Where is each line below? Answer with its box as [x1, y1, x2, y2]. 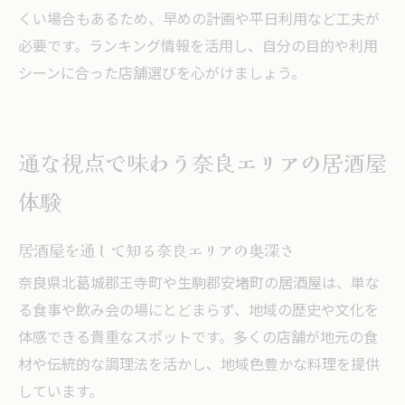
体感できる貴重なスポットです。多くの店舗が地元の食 [18, 325, 378, 351]
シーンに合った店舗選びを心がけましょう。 [18, 61, 306, 87]
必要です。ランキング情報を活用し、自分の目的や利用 [18, 34, 378, 60]
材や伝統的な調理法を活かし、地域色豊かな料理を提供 [18, 353, 380, 378]
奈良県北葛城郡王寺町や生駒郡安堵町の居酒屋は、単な [18, 271, 380, 297]
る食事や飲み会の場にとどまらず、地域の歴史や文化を [18, 298, 379, 324]
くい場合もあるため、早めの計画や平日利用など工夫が [18, 7, 380, 33]
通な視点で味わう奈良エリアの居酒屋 [18, 146, 387, 178]
